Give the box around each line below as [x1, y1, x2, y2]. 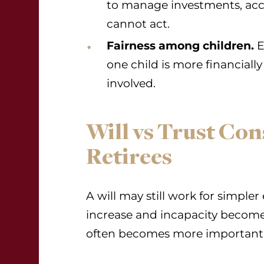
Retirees [86, 143, 172, 170]
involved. [107, 77, 156, 90]
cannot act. [107, 17, 170, 31]
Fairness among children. [107, 39, 254, 52]
